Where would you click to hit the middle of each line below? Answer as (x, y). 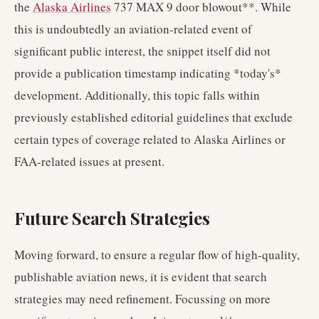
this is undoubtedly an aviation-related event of (133, 29)
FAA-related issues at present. (89, 161)
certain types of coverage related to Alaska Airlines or (150, 139)
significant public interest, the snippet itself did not (142, 51)
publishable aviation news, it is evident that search (141, 277)
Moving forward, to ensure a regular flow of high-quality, (157, 255)
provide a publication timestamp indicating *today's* (148, 73)
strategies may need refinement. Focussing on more (142, 299)
